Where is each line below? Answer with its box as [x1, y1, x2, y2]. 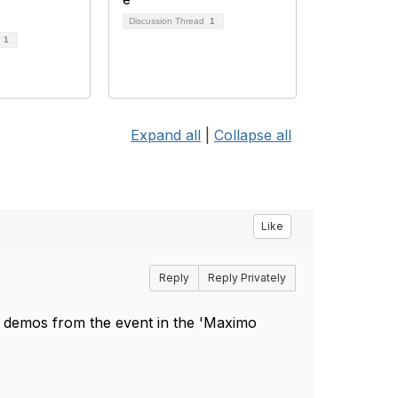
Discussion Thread [129, 16, 207, 26]
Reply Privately [207, 271, 286, 284]
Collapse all [214, 126, 291, 144]
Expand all [131, 126, 201, 144]
